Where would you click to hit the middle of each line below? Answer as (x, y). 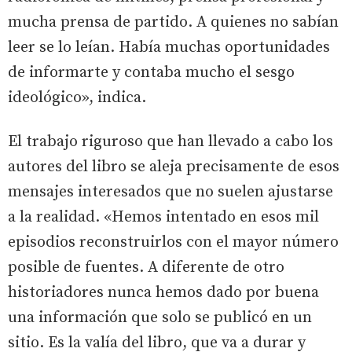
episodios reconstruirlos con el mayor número (173, 242)
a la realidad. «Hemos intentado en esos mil (163, 217)
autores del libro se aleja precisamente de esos (174, 167)
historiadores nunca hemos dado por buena (163, 292)
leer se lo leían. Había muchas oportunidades (169, 47)
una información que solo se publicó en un (160, 317)
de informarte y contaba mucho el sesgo (151, 72)
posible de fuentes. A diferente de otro (146, 267)
